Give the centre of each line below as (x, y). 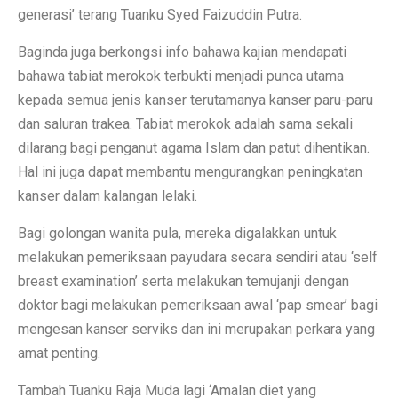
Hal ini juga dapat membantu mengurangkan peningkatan (190, 171)
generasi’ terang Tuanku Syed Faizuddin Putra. (160, 14)
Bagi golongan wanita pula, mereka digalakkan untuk (177, 233)
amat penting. (59, 353)
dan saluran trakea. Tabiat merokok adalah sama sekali (185, 123)
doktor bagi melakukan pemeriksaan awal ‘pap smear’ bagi (198, 305)
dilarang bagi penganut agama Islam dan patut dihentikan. (194, 147)
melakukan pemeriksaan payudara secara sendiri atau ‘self (198, 257)
